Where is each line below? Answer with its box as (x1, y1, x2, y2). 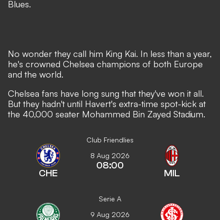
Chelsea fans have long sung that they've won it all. (8, 88, 204, 99)
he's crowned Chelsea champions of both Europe (8, 58, 203, 69)
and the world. (8, 69, 63, 80)
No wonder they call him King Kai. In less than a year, (8, 48, 212, 59)
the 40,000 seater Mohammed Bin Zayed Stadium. (8, 109, 205, 119)
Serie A (99, 194, 121, 203)
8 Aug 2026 (90, 151, 130, 160)
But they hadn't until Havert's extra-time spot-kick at (8, 98, 206, 109)
